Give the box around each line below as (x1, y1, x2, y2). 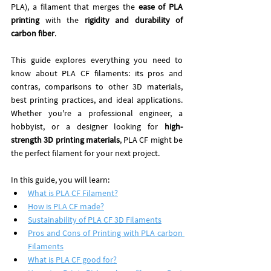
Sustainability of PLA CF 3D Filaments (28, 214, 162, 226)
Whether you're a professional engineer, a (11, 108, 183, 119)
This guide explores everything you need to (11, 54, 183, 66)
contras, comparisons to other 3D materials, (11, 81, 183, 93)
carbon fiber (11, 28, 54, 39)
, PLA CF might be (119, 134, 183, 146)
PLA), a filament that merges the (11, 1, 139, 13)
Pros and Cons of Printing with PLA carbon (28, 227, 183, 239)
